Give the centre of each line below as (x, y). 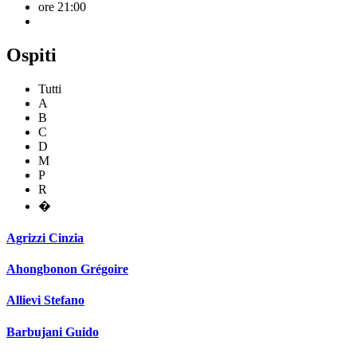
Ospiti (31, 55)
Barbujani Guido (53, 331)
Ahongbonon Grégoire (67, 269)
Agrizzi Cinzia (45, 237)
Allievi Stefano (45, 300)
